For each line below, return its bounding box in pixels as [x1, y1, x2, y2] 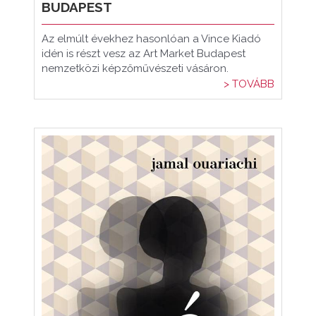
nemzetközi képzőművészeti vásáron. [42, 62, 229, 75]
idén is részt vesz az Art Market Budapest [42, 47, 245, 60]
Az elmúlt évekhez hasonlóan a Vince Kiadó [42, 32, 261, 45]
